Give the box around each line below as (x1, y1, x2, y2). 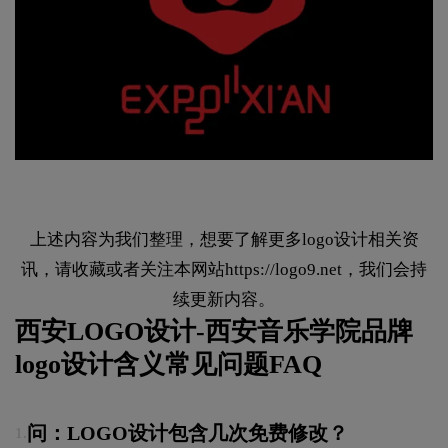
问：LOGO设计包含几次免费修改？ (27, 422, 348, 445)
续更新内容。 (173, 290, 275, 310)
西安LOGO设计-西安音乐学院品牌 (15, 317, 413, 347)
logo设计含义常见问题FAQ (15, 350, 322, 380)
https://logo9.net (225, 260, 342, 280)
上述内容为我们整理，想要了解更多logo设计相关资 (29, 230, 419, 250)
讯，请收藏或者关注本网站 (21, 260, 225, 280)
